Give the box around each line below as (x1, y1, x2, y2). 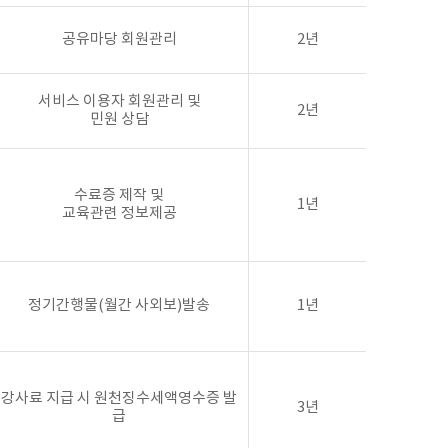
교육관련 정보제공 (61, 205, 177, 222)
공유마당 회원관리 (61, 31, 177, 48)
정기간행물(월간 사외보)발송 (28, 297, 210, 314)
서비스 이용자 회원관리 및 (37, 93, 201, 110)
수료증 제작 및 (74, 187, 164, 204)
